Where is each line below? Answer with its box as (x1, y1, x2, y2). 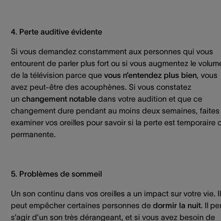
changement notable (22, 94, 98, 103)
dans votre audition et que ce (98, 94, 202, 103)
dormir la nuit (153, 200, 201, 210)
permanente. (11, 129, 56, 139)
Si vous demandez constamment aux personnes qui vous (11, 46, 213, 56)
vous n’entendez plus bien (104, 70, 197, 79)
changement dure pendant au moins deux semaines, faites (11, 106, 220, 115)
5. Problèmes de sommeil (11, 169, 102, 178)
